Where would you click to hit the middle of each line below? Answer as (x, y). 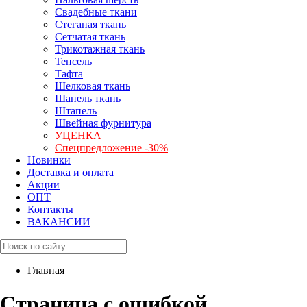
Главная (46, 270)
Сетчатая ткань (90, 37)
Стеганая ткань (90, 24)
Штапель (76, 111)
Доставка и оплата (71, 172)
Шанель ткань (88, 98)
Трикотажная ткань (100, 49)
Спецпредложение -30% (111, 148)
